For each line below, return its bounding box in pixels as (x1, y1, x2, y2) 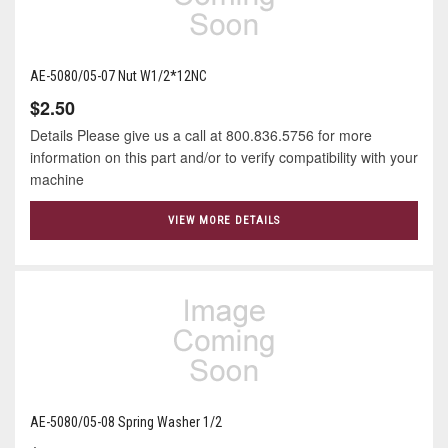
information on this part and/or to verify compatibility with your (30, 147, 418, 168)
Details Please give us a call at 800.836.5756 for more (30, 125, 372, 146)
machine (30, 169, 92, 190)
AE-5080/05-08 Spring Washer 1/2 (30, 413, 222, 430)
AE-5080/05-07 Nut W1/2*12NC (30, 68, 207, 85)
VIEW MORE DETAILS (168, 213, 280, 227)
